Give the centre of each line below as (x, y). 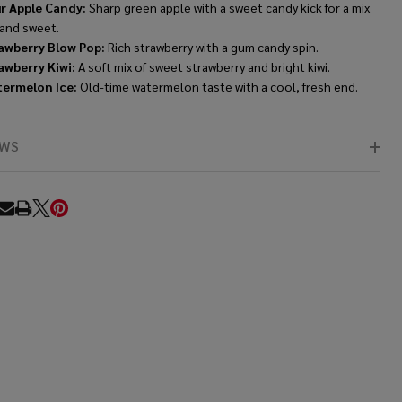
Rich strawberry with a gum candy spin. (211, 47)
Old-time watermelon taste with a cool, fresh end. (218, 87)
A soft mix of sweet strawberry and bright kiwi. (204, 67)
